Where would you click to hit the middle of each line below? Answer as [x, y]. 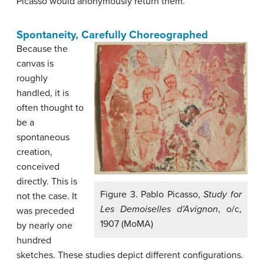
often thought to [50, 108]
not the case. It [47, 197]
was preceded [45, 211]
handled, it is [43, 93]
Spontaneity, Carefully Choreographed [112, 35]
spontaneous [43, 138]
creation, [34, 152]
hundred [34, 241]
